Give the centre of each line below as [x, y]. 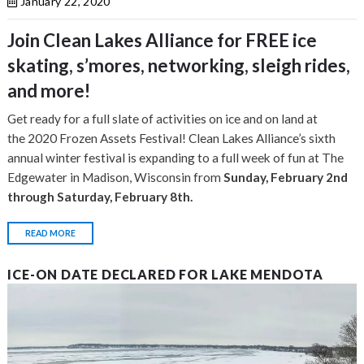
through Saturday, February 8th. [103, 197]
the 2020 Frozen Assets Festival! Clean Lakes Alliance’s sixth [172, 139]
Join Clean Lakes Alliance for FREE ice [162, 41]
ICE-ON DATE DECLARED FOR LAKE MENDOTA [165, 275]
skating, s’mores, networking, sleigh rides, [179, 66]
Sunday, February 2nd [286, 178]
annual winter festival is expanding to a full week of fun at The [176, 158]
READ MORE [51, 234]
